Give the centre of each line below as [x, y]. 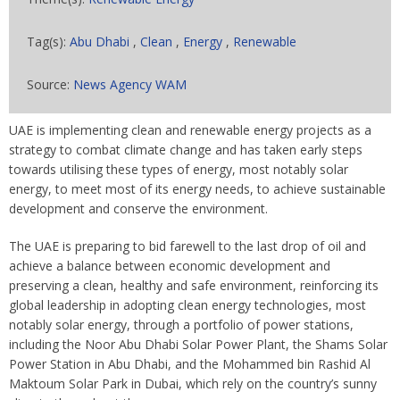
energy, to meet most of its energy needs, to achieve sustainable [197, 189]
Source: [50, 84]
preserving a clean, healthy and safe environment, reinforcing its [194, 285]
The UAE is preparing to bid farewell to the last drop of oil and [187, 246]
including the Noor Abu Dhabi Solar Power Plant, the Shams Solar [198, 344]
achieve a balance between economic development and [170, 266]
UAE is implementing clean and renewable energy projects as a [190, 130]
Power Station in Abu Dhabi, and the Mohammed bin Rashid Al [190, 364]
